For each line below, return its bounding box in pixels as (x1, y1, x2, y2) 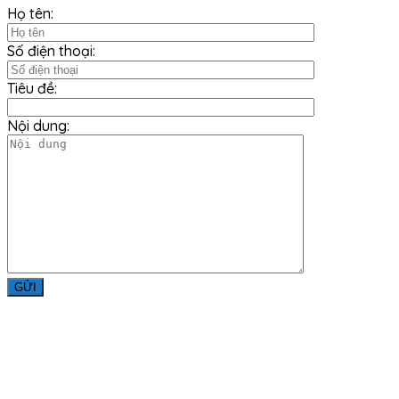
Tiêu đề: (7, 79, 57, 98)
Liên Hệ (7, 354, 65, 376)
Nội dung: (7, 117, 69, 135)
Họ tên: (7, 4, 53, 23)
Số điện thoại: (7, 42, 95, 61)
